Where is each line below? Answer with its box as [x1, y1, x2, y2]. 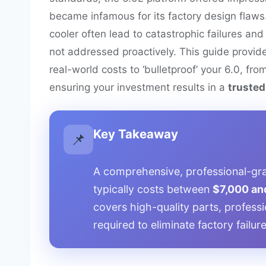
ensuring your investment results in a [49, 81, 228, 94]
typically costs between [93, 183, 213, 196]
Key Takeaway [93, 126, 178, 142]
